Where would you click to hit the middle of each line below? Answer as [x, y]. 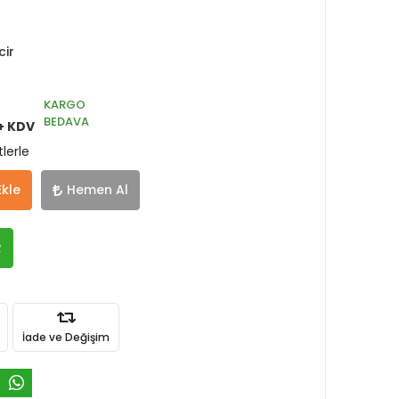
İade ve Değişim [66, 337]
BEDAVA [66, 121]
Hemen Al [98, 190]
